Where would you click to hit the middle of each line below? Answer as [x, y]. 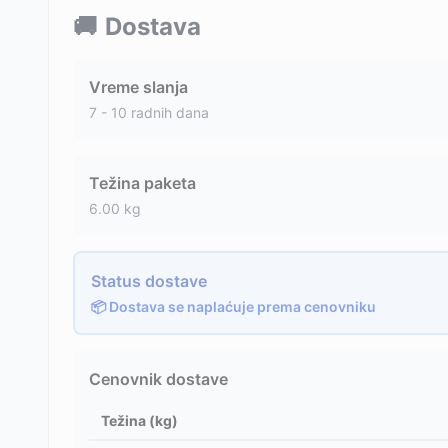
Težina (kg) [139, 420]
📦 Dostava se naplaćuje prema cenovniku [233, 306]
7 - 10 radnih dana [149, 112]
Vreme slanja [138, 87]
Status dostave [149, 281]
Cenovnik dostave [158, 379]
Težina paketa [142, 183]
